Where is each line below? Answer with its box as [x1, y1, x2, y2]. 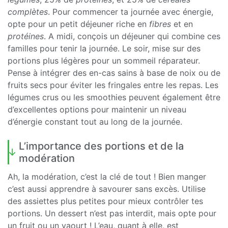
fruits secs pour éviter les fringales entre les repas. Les [8, 79, 218, 90]
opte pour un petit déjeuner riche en [8, 18, 149, 29]
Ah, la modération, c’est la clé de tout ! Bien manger [8, 171, 206, 182]
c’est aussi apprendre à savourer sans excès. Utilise [8, 183, 206, 194]
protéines [8, 31, 44, 41]
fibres [149, 18, 171, 29]
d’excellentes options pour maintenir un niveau [8, 104, 186, 115]
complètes [8, 6, 48, 17]
